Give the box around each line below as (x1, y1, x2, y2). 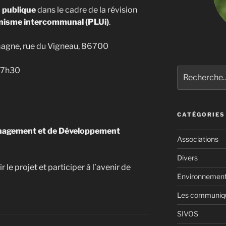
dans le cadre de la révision (36, 5, 137, 15)
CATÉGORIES (177, 111, 225, 119)
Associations (177, 135, 218, 144)
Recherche (176, 66, 213, 75)
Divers (177, 153, 198, 162)
